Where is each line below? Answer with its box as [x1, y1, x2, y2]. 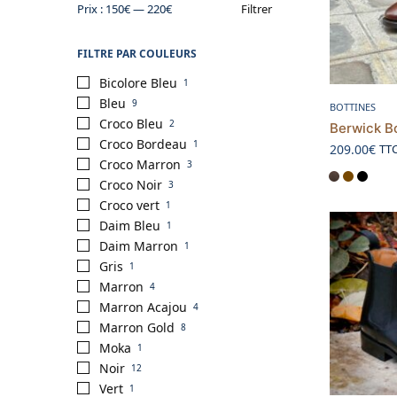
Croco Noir [99, 175, 162, 193]
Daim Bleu [99, 216, 160, 234]
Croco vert [99, 196, 160, 214]
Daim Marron [99, 237, 178, 254]
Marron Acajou [99, 298, 187, 315]
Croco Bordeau [99, 135, 187, 152]
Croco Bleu [99, 114, 163, 132]
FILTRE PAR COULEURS [77, 45, 197, 61]
